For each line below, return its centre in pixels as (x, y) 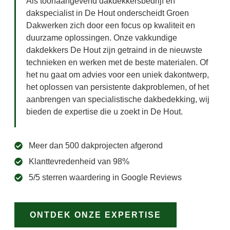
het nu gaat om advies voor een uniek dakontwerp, (118, 75)
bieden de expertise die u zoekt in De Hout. (104, 112)
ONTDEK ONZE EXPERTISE (95, 215)
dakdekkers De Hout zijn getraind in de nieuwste (114, 50)
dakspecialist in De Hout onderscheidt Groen (108, 13)
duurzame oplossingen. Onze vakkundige (102, 38)
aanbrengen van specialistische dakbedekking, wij (118, 100)
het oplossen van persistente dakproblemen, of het (118, 87)
